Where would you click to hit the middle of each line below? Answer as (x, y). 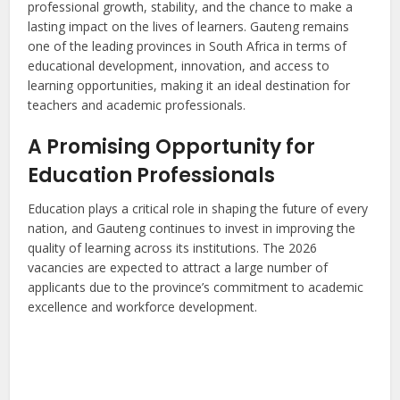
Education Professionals (152, 176)
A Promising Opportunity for (172, 147)
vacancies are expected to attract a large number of (178, 268)
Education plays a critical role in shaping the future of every (198, 209)
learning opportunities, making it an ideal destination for (189, 86)
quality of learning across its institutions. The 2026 (173, 248)
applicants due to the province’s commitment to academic (196, 287)
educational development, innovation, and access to (179, 66)
